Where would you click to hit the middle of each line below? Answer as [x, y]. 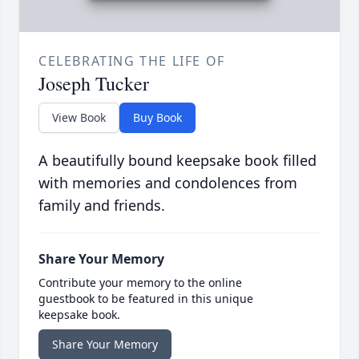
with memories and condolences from [168, 183]
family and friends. [102, 206]
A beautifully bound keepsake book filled [177, 161]
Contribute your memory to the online [140, 283]
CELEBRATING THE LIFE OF [132, 61]
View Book [79, 118]
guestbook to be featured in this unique [146, 299]
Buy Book [157, 118]
